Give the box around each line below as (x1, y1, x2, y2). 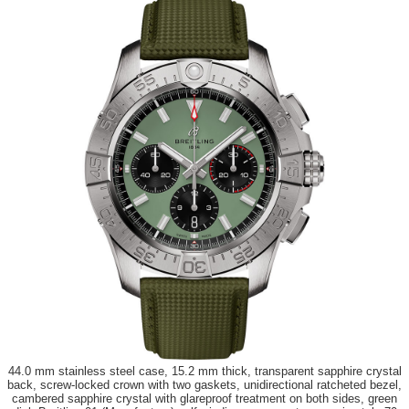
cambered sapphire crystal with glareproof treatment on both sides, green (12, 392, 397, 406)
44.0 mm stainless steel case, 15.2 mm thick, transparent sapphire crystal (7, 364, 402, 379)
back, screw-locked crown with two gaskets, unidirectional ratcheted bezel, (7, 378, 402, 393)
